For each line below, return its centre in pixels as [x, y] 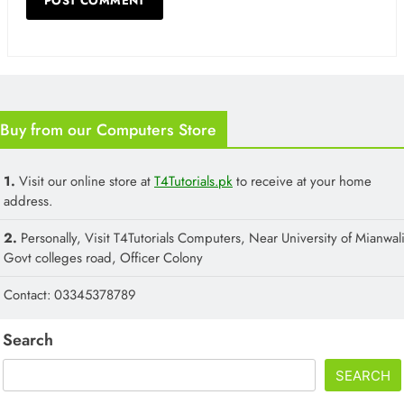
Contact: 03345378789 [70, 294]
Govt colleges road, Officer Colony [103, 257]
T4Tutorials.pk [193, 181]
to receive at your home [302, 181]
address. [28, 201]
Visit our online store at [87, 181]
